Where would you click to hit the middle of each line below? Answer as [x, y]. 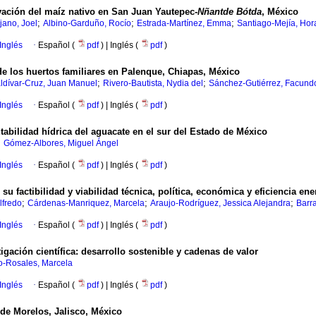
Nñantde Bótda [230, 12]
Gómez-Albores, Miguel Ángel [61, 144]
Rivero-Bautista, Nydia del [153, 84]
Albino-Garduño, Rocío [87, 24]
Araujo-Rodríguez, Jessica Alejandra [220, 203]
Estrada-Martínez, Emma [184, 24]
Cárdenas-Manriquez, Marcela [86, 203]
